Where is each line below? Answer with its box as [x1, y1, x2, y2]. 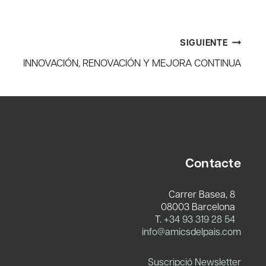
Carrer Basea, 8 [169, 187, 241, 200]
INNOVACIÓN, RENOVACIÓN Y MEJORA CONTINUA [23, 56, 241, 69]
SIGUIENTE [179, 36, 228, 49]
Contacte [185, 153, 241, 172]
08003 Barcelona [161, 199, 241, 213]
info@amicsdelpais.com [142, 224, 241, 237]
